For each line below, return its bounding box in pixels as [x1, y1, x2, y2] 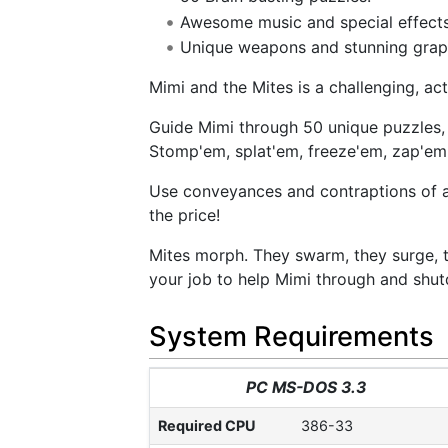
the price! [149, 205, 220, 226]
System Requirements [149, 319, 434, 353]
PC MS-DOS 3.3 [245, 377, 366, 397]
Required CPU [158, 416, 256, 434]
